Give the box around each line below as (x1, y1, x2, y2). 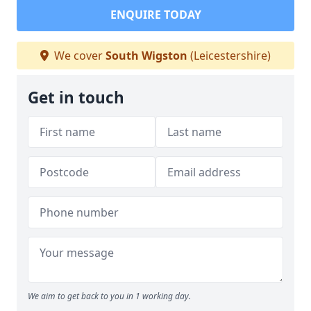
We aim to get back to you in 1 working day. (28, 290, 191, 302)
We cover (51, 48, 106, 63)
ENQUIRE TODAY (110, 7, 201, 22)
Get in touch (28, 87, 124, 108)
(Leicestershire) (187, 48, 271, 63)
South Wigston (106, 48, 187, 63)
